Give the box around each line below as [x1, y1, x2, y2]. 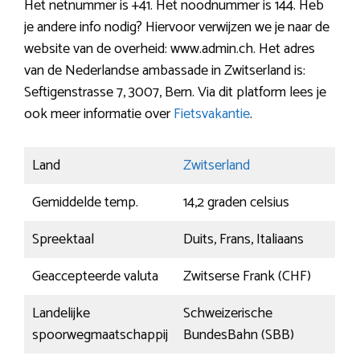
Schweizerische [183, 301, 272, 326]
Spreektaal [32, 227, 94, 252]
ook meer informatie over [24, 102, 174, 127]
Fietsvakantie [174, 102, 250, 127]
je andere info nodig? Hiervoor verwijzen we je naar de [24, 15, 329, 40]
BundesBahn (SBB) [183, 323, 294, 348]
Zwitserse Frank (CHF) [183, 264, 311, 289]
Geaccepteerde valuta [32, 264, 158, 289]
